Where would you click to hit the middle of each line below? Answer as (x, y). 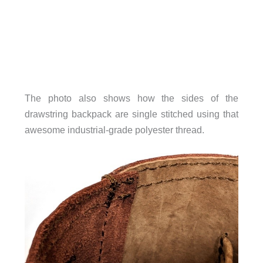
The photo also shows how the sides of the (131, 98)
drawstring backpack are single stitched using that (131, 114)
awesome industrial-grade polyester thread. (114, 130)
